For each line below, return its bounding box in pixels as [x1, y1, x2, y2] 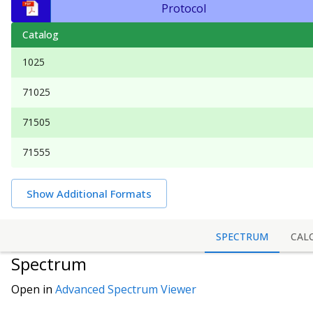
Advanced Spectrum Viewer [55, 282, 196, 298]
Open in [11, 282, 55, 298]
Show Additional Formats [27, 187, 152, 201]
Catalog [22, 28, 59, 41]
